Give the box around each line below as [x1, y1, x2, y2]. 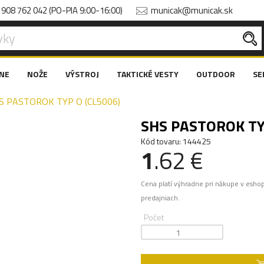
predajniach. [141, 193, 180, 203]
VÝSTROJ [65, 68, 99, 80]
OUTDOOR [196, 68, 235, 80]
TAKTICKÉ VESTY [117, 68, 179, 80]
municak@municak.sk [151, 4, 233, 17]
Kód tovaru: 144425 [141, 135, 211, 147]
